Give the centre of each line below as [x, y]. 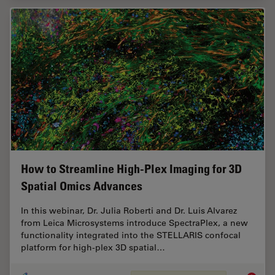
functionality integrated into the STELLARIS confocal [131, 235]
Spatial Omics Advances [82, 186]
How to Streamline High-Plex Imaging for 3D [131, 169]
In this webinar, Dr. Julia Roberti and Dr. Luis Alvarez [129, 211]
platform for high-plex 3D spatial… [93, 248]
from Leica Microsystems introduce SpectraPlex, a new [134, 223]
